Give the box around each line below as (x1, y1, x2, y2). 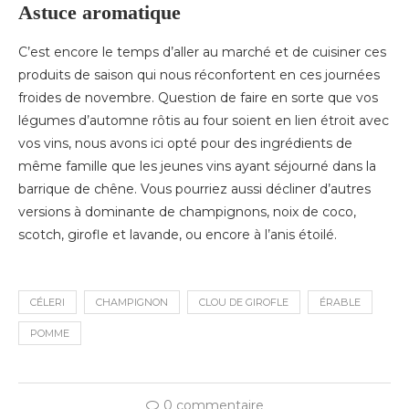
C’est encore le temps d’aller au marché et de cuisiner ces (18, 43, 386, 60)
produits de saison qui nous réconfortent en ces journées (18, 66, 380, 83)
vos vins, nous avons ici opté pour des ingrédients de (18, 134, 352, 152)
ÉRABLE (320, 295, 361, 309)
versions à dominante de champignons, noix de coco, (18, 203, 356, 220)
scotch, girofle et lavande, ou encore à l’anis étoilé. (18, 225, 337, 243)
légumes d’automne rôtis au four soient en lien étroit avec (18, 111, 389, 129)
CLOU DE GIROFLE (199, 295, 288, 309)
